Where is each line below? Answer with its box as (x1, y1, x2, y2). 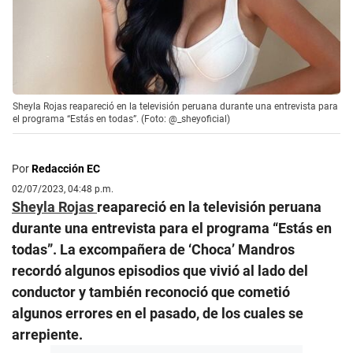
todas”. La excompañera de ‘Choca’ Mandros (12, 241, 295, 258)
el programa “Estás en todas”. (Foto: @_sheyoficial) (13, 113, 230, 125)
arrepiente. (12, 326, 83, 344)
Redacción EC (32, 162, 100, 176)
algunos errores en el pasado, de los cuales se (12, 305, 303, 322)
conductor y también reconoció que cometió (12, 284, 290, 301)
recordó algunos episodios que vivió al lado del (12, 262, 308, 280)
